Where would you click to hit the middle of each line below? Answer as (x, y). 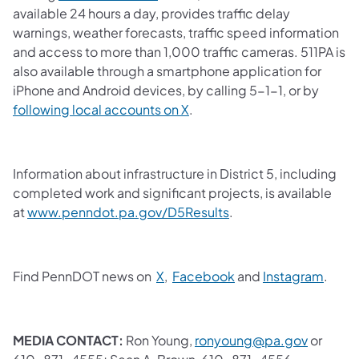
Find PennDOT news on (85, 276)
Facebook (204, 276)
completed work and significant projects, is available (172, 192)
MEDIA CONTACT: (68, 340)
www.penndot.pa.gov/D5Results (128, 212)
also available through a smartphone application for (167, 71)
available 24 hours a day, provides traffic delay (151, 13)
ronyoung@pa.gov (251, 340)
